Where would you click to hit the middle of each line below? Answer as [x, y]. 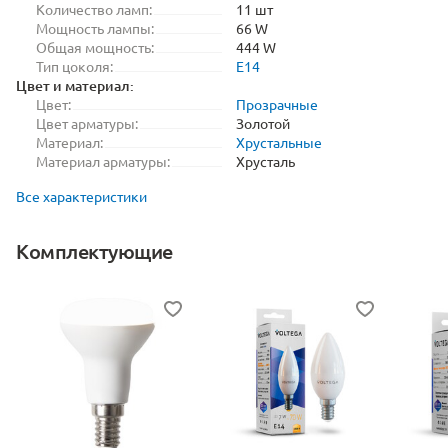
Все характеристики [81, 196]
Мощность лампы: [95, 28]
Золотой [263, 123]
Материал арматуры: [103, 161]
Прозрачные [277, 104]
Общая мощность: [95, 47]
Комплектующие [94, 251]
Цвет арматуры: [87, 123]
